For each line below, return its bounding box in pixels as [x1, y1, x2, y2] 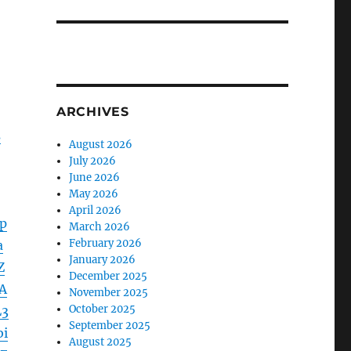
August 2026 [69, 137, 133, 151]
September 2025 [69, 318, 151, 332]
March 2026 [69, 219, 131, 233]
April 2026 [69, 203, 122, 217]
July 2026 [69, 154, 117, 168]
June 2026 [69, 170, 121, 184]
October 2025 [69, 302, 136, 316]
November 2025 [69, 285, 149, 299]
